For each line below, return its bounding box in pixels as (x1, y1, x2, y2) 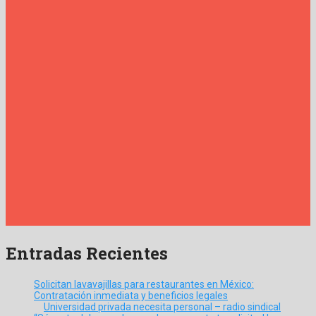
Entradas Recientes (6, 241, 168, 265)
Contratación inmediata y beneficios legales (34, 289, 228, 301)
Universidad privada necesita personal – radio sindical (44, 300, 281, 312)
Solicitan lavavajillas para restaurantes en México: (34, 278, 254, 290)
